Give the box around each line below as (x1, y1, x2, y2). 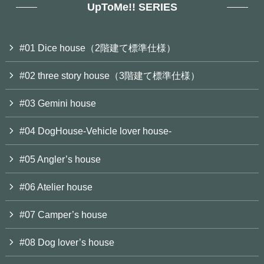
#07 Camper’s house (19, 209, 108, 220)
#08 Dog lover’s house (19, 237, 115, 248)
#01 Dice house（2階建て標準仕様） (19, 42, 176, 53)
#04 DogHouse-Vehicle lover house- (19, 126, 172, 137)
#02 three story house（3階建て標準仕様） (19, 70, 200, 81)
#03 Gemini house (19, 98, 97, 109)
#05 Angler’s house (19, 153, 101, 164)
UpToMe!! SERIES (87, 1, 177, 14)
